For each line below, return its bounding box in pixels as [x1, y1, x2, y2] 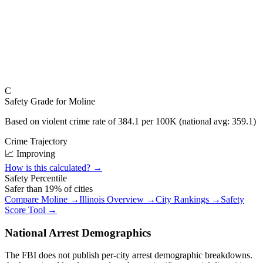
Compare [5, 194, 41, 204]
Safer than [5, 184, 45, 194]
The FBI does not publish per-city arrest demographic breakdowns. [5, 250, 252, 261]
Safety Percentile [5, 173, 67, 183]
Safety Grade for [5, 96, 69, 106]
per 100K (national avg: [139, 116, 232, 126]
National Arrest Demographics [5, 226, 151, 239]
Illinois [79, 194, 104, 204]
